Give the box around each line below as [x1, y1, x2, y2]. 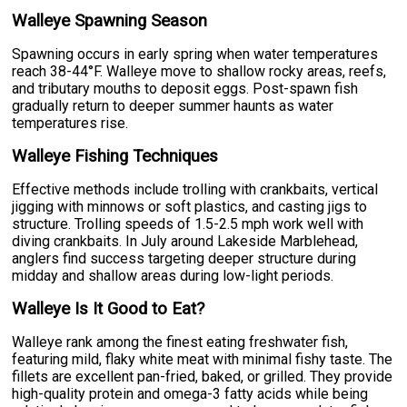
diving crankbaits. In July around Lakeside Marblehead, [12, 232, 359, 250]
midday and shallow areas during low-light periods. [12, 266, 334, 284]
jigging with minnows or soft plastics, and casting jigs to [12, 197, 368, 215]
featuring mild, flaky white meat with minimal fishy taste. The [12, 350, 393, 368]
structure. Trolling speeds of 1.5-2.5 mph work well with [12, 214, 364, 233]
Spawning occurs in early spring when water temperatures [12, 45, 379, 63]
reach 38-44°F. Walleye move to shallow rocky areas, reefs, [12, 62, 387, 80]
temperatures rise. [12, 114, 129, 132]
